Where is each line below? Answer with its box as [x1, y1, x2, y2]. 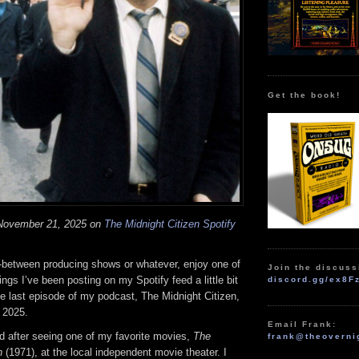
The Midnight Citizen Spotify [104, 218, 236, 231]
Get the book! [268, 90, 341, 99]
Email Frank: [268, 320, 337, 329]
